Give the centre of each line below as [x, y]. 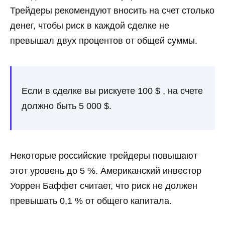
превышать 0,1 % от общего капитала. [91, 201]
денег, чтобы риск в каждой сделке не [90, 26]
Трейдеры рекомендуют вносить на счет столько [112, 11]
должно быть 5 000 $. [67, 106]
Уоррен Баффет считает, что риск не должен [104, 186]
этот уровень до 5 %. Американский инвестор [106, 171]
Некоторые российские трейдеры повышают [104, 156]
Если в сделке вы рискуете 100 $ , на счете [112, 91]
